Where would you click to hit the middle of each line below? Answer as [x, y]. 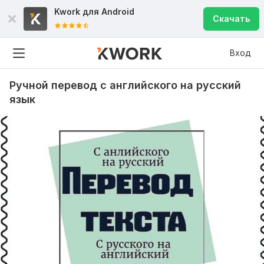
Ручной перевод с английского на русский [125, 85]
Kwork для [78, 11]
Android [118, 11]
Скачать [231, 19]
